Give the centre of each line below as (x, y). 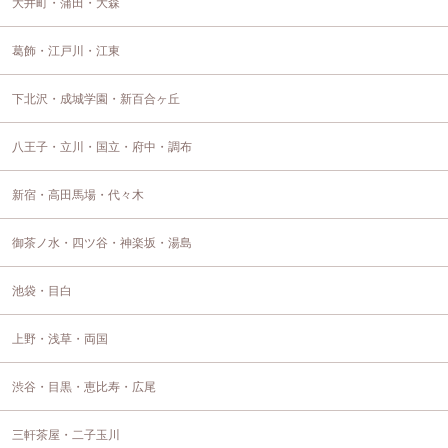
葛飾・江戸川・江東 (66, 50)
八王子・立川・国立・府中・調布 (102, 146)
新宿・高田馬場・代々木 (78, 194)
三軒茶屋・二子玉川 (66, 434)
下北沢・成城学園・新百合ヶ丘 (96, 98)
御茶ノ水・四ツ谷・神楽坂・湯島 (102, 242)
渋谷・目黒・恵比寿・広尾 (84, 386)
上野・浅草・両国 (60, 338)
